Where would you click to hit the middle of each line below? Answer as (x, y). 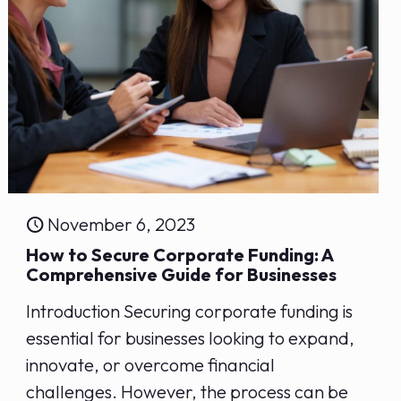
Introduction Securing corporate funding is (190, 311)
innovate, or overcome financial (151, 364)
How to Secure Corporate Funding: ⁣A (180, 254)
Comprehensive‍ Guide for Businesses (182, 274)
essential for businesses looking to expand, (191, 337)
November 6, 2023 (122, 224)
